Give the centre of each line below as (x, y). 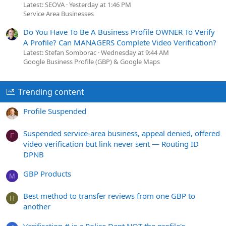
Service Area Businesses (59, 13)
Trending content (51, 92)
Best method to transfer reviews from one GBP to (109, 196)
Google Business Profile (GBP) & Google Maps (92, 61)
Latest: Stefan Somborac (60, 52)
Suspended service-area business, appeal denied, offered (122, 133)
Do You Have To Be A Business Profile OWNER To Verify (119, 32)
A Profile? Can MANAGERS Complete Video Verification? (120, 42)
